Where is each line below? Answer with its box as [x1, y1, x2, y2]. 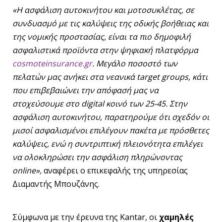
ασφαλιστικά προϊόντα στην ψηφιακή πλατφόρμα [12, 45, 198, 56]
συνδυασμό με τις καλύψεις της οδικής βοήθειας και [12, 18, 209, 29]
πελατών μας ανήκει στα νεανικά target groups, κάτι [12, 71, 208, 83]
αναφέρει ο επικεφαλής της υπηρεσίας [42, 165, 188, 176]
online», [12, 165, 42, 176]
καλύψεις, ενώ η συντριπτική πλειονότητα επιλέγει [12, 138, 203, 150]
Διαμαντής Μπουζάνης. [12, 178, 100, 190]
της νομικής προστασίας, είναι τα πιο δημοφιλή [12, 31, 191, 43]
